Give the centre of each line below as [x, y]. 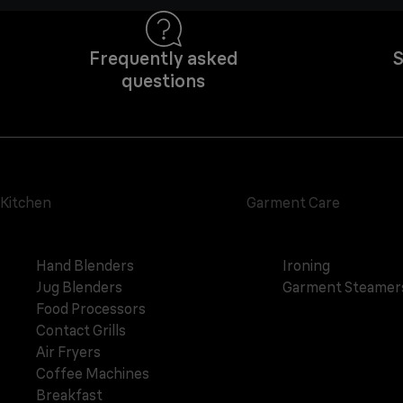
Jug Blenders [79, 287]
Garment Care [293, 203]
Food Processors [91, 309]
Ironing [306, 266]
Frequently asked [163, 58]
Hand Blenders [85, 266]
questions [163, 81]
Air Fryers [68, 352]
